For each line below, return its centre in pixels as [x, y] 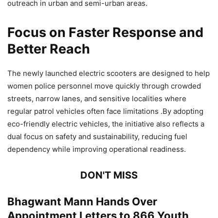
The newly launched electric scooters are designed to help [109, 73]
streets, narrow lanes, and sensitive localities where [97, 98]
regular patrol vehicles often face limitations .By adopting [105, 111]
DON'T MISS [109, 175]
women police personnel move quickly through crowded [104, 86]
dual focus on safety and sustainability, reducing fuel [97, 136]
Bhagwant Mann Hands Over [82, 201]
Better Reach [49, 49]
